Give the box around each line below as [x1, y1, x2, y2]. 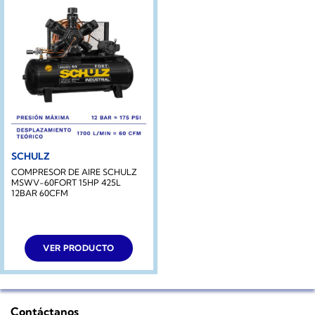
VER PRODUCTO [43, 243, 115, 254]
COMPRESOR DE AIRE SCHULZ [11, 167, 137, 178]
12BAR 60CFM [11, 188, 68, 199]
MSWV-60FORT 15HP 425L [11, 177, 121, 188]
